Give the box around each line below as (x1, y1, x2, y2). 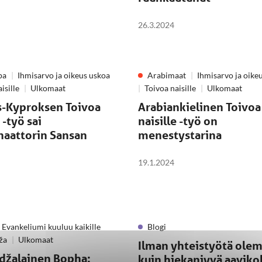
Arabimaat (147, 70, 186, 80)
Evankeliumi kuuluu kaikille (2, 222, 101, 232)
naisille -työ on (138, 114, 218, 128)
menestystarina (138, 128, 222, 142)
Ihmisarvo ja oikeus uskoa (18, 70, 110, 80)
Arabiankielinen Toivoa (138, 100, 261, 114)
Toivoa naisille (144, 83, 196, 93)
